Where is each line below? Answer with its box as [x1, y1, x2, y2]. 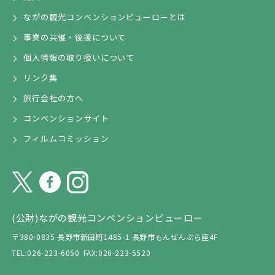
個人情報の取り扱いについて [23, 52, 135, 64]
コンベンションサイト [23, 112, 109, 125]
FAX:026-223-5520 [83, 247, 151, 258]
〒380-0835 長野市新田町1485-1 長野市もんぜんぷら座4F [11, 231, 218, 242]
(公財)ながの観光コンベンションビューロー [11, 211, 203, 224]
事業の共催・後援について [23, 31, 126, 44]
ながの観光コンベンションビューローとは [23, 11, 186, 23]
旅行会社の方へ [23, 92, 83, 104]
